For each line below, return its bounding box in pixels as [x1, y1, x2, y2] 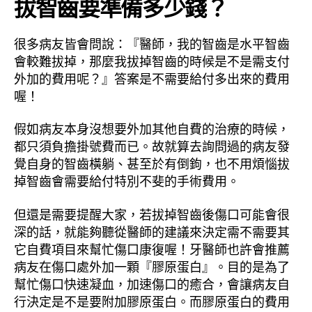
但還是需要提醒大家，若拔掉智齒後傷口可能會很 [14, 204, 290, 223]
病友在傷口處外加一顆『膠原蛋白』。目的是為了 [14, 256, 290, 275]
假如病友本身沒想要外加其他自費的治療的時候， [14, 119, 290, 138]
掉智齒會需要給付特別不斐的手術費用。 [14, 171, 240, 190]
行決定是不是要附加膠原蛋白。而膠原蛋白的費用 [14, 291, 290, 310]
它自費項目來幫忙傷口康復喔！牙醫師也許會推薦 [14, 239, 290, 258]
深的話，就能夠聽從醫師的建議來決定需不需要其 [14, 221, 290, 240]
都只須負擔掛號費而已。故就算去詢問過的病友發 [14, 136, 290, 155]
